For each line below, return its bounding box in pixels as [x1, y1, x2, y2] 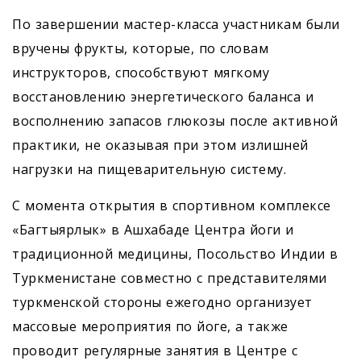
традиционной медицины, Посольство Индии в [12, 245, 338, 263]
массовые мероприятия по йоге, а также [12, 317, 288, 336]
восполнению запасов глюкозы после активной [12, 112, 338, 131]
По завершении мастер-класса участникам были [12, 15, 340, 34]
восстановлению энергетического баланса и [12, 88, 313, 106]
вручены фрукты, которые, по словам [12, 39, 268, 58]
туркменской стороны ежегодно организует [12, 293, 313, 312]
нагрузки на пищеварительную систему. [12, 160, 286, 179]
